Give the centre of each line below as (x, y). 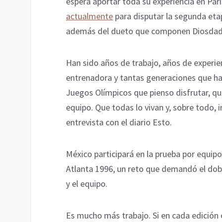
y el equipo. (87, 183)
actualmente (89, 16)
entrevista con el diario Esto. (119, 122)
